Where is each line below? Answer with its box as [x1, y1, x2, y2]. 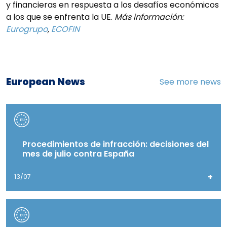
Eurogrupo [6, 23, 48, 35]
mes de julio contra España [22, 148, 134, 160]
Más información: [115, 11, 183, 23]
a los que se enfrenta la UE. [6, 11, 115, 23]
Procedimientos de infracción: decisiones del [22, 138, 209, 150]
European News [6, 75, 85, 89]
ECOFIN [51, 23, 80, 35]
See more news [160, 76, 221, 88]
